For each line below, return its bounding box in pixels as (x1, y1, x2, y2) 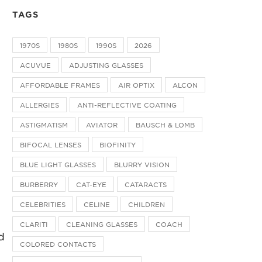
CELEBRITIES (20, 199, 65, 208)
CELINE (84, 199, 110, 208)
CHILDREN (128, 199, 165, 208)
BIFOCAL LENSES (20, 140, 81, 149)
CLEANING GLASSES (66, 219, 137, 228)
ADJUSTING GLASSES (69, 60, 143, 69)
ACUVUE (20, 60, 51, 69)
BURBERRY (20, 180, 58, 188)
